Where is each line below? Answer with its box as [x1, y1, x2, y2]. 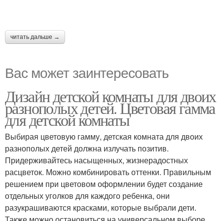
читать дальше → [10, 34, 60, 40]
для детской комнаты [5, 109, 130, 130]
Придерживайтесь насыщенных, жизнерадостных [5, 154, 188, 166]
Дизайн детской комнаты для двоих [5, 85, 216, 107]
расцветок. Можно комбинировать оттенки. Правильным [5, 166, 211, 178]
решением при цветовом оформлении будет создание [5, 178, 203, 189]
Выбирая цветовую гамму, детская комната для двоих [5, 131, 203, 142]
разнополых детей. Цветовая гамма [5, 97, 215, 118]
